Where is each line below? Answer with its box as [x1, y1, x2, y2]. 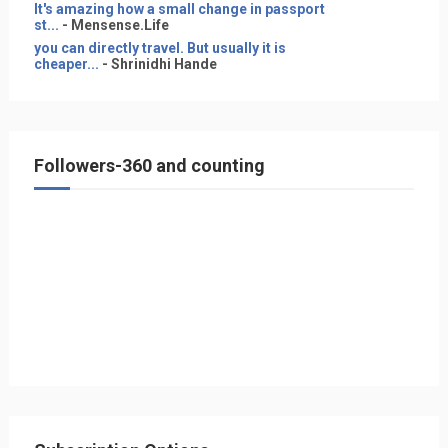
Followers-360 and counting [33, 154, 265, 176]
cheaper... [33, 56, 99, 72]
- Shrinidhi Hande [98, 56, 217, 72]
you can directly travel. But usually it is [33, 40, 286, 56]
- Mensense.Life [58, 17, 169, 33]
